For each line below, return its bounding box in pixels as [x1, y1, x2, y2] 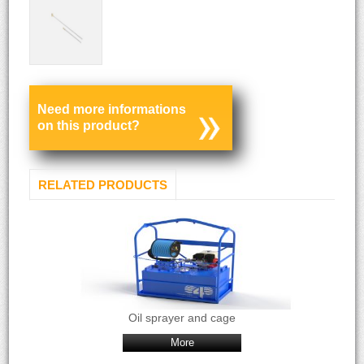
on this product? [37, 119, 141, 132]
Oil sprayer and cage [128, 311, 236, 324]
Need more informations [37, 102, 187, 116]
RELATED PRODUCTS [38, 178, 168, 192]
